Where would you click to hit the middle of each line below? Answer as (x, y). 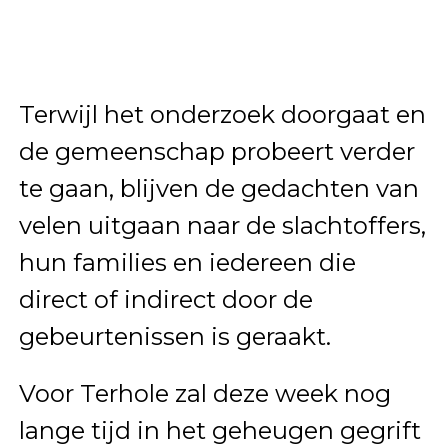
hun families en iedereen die (187, 262)
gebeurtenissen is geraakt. (174, 336)
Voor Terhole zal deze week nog (204, 393)
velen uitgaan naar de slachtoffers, (222, 225)
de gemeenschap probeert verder (216, 151)
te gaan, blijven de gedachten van (218, 188)
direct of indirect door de (165, 299)
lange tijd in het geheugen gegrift (219, 430)
